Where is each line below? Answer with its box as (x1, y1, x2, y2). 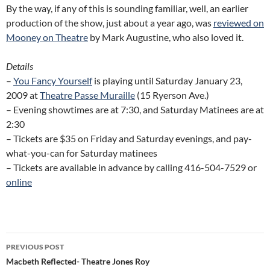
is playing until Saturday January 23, (92, 75, 242, 86)
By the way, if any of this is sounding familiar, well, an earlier (6, 2, 248, 14)
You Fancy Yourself (13, 75, 92, 86)
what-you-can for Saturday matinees (6, 147, 157, 159)
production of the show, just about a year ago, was (6, 17, 213, 28)
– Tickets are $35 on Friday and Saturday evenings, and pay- (6, 133, 252, 144)
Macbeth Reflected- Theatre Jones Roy (6, 256, 149, 266)
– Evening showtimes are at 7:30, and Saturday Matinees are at (6, 104, 264, 115)
